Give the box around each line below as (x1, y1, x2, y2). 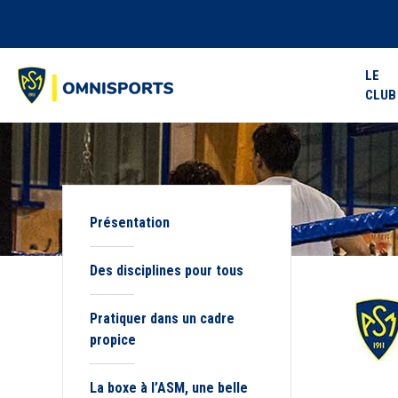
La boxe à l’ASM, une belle (90, 379, 248, 396)
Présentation (90, 214, 170, 231)
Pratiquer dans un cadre (90, 310, 235, 327)
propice (90, 331, 136, 348)
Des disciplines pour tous (90, 262, 243, 279)
